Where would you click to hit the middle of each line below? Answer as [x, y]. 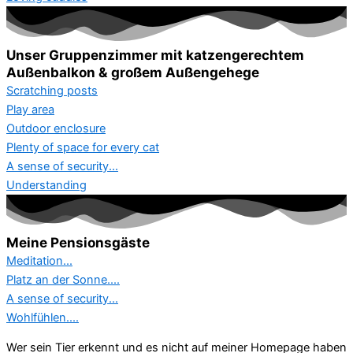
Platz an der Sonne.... [63, 279]
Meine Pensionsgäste [78, 242]
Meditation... [39, 260]
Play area [30, 109]
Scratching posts [52, 90]
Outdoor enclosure [56, 128]
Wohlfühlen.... [43, 317]
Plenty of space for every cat [83, 147]
